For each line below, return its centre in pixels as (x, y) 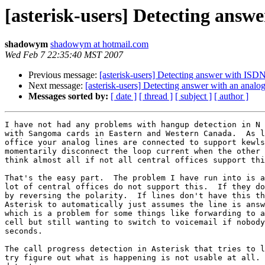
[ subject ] (193, 96)
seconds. (24, 231)
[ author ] (231, 96)
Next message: (57, 86)
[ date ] (124, 96)
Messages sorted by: (68, 96)
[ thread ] (156, 96)
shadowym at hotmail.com (99, 44)
